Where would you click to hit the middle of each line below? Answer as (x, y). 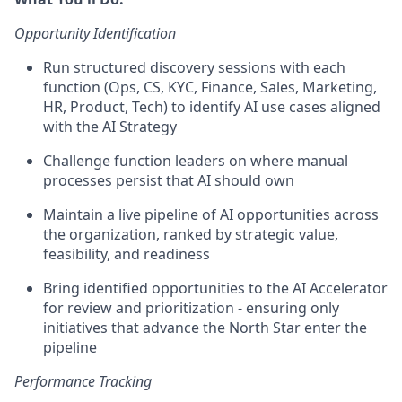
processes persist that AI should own (169, 180)
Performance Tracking (83, 381)
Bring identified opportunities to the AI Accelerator (215, 288)
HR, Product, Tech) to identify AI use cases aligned (212, 107)
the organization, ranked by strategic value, (191, 234)
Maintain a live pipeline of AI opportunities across (211, 214)
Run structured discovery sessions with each (194, 67)
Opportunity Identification (95, 33)
